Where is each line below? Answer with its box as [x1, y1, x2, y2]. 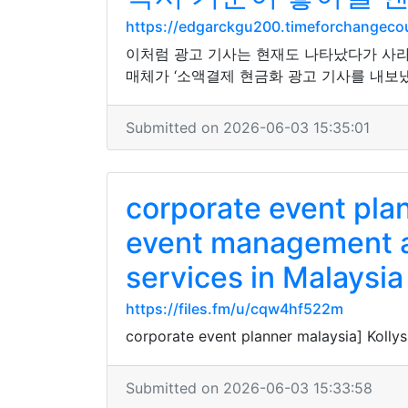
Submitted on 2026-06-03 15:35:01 [126, 118, 370, 137]
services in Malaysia [126, 260, 403, 295]
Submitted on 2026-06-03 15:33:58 [126, 379, 372, 397]
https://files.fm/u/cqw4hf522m [126, 300, 343, 318]
